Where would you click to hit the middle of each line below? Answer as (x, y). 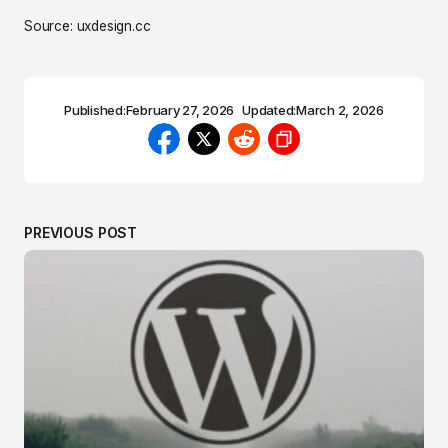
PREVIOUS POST (81, 232)
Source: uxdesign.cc (87, 25)
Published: (95, 109)
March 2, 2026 (340, 109)
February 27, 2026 (180, 109)
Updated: (269, 109)
